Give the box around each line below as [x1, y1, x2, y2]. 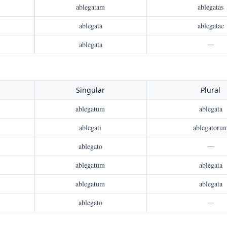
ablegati [79, 123, 101, 132]
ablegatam [76, 2, 105, 12]
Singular [75, 85, 105, 95]
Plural [201, 85, 220, 95]
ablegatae [197, 21, 224, 30]
